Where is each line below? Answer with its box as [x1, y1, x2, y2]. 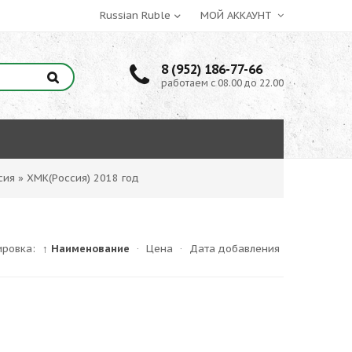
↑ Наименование [42, 242, 130, 255]
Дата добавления [189, 242, 280, 255]
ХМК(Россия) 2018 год [27, 171, 139, 185]
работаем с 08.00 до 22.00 [161, 77, 284, 89]
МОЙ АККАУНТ [200, 9, 275, 22]
